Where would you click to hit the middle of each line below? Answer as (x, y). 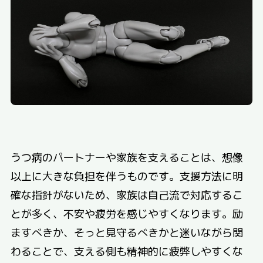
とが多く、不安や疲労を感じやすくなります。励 (127, 213)
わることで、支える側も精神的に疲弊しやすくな (127, 251)
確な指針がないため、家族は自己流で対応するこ (127, 195)
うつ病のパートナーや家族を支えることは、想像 (127, 157)
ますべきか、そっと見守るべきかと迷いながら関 (127, 232)
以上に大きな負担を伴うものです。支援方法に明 (127, 176)
